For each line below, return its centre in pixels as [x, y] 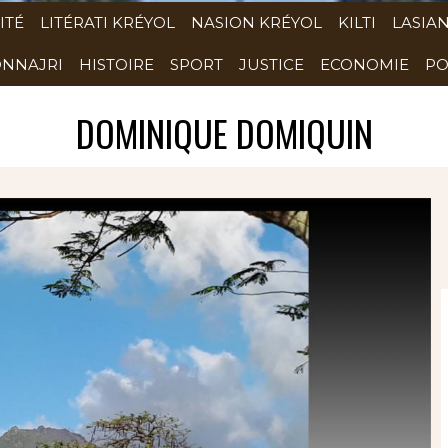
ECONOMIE [364, 64]
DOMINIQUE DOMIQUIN [224, 132]
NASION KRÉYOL [256, 22]
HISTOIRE [116, 64]
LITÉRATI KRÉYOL [107, 22]
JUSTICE [271, 64]
